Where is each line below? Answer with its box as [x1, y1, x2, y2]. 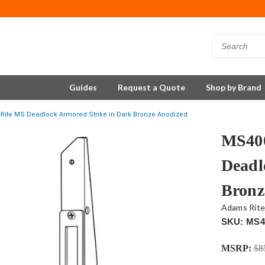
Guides [69, 82, 97, 92]
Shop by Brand [206, 82, 261, 92]
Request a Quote [118, 82, 185, 92]
